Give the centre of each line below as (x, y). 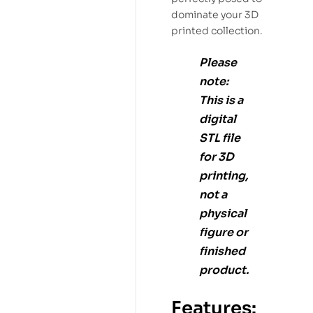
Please (218, 63)
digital (218, 119)
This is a (221, 101)
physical (223, 214)
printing (222, 176)
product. (224, 270)
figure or (224, 233)
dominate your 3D (215, 15)
